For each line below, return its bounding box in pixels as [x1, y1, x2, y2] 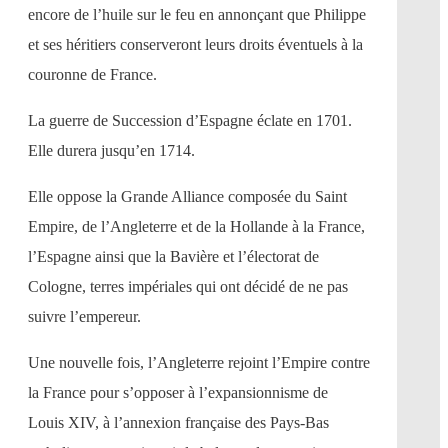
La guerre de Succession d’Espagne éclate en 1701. [28, 111, 352, 129]
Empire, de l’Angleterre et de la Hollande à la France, [28, 217, 365, 235]
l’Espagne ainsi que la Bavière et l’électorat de [28, 247, 319, 265]
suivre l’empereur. [28, 307, 141, 325]
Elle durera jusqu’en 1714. [28, 141, 195, 159]
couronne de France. [28, 65, 157, 83]
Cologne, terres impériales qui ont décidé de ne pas [28, 277, 348, 295]
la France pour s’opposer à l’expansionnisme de [28, 383, 328, 401]
